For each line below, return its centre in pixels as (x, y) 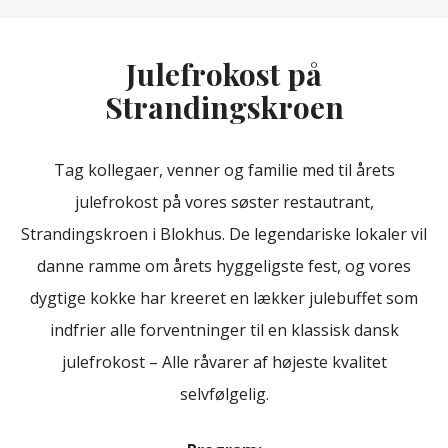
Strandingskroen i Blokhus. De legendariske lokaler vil (224, 233)
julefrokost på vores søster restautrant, (224, 201)
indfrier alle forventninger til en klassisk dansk (224, 329)
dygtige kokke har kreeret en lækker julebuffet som (224, 297)
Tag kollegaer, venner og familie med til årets (224, 169)
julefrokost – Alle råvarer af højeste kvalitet (224, 361)
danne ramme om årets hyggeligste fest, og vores (224, 265)
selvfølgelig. (224, 393)
